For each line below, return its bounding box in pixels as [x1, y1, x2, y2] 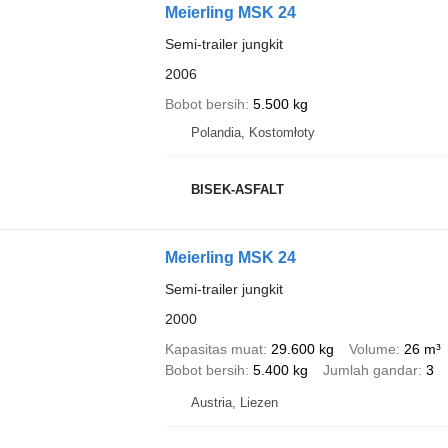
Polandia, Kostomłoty [190, 124, 315, 140]
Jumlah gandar [322, 361, 418, 378]
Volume [348, 340, 396, 357]
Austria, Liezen [190, 394, 278, 410]
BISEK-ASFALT [190, 182, 284, 197]
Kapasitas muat [164, 340, 263, 357]
